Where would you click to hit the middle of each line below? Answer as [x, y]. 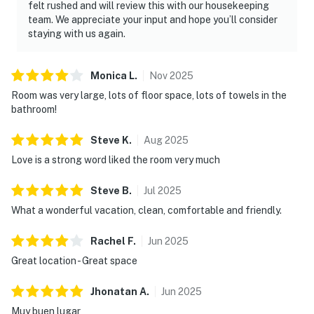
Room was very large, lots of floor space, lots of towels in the [149, 95]
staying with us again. [77, 33]
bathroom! [34, 109]
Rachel [108, 241]
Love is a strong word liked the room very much [116, 159]
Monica [109, 75]
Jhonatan [114, 291]
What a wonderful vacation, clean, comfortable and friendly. [146, 210]
